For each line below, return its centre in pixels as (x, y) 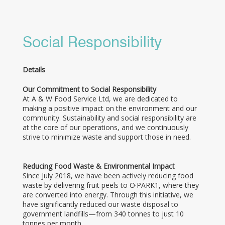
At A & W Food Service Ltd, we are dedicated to (100, 99)
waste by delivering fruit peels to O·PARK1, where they (111, 185)
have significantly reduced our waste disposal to (100, 204)
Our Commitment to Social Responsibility (89, 89)
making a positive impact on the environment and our (110, 108)
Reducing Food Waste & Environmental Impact (99, 166)
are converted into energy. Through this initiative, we (108, 195)
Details (34, 70)
